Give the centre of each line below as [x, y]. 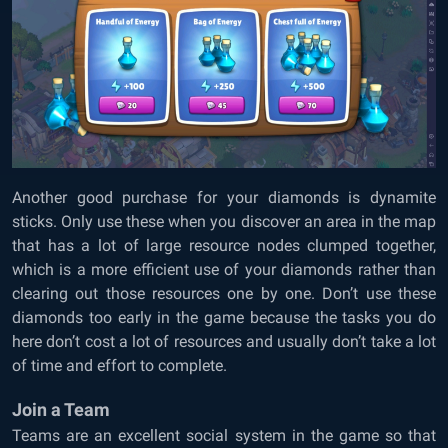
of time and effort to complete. [119, 366]
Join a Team [61, 410]
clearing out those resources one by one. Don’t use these [224, 294]
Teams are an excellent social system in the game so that [224, 436]
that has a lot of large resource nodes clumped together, [224, 246]
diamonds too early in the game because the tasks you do [224, 318]
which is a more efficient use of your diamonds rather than [224, 270]
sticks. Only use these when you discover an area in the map [224, 222]
